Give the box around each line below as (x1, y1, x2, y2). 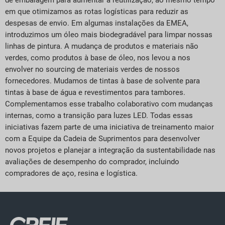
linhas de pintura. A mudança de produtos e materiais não (5, 42, 198, 51)
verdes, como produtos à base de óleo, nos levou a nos (5, 53, 190, 63)
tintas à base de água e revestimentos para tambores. (5, 88, 185, 97)
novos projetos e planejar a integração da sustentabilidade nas (5, 146, 215, 155)
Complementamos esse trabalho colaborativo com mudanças (5, 99, 213, 109)
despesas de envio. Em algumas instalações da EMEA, (5, 19, 188, 28)
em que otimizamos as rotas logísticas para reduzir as (5, 7, 188, 17)
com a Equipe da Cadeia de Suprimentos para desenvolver (5, 134, 200, 144)
